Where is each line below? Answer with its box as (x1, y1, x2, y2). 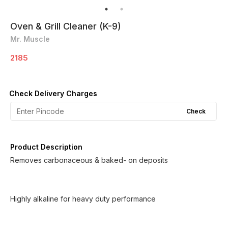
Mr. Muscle (10, 35, 50, 43)
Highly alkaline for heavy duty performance (10, 194, 156, 203)
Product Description (10, 142, 82, 151)
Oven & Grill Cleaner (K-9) (10, 21, 121, 32)
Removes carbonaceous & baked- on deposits (10, 156, 168, 164)
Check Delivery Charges (9, 89, 97, 98)
